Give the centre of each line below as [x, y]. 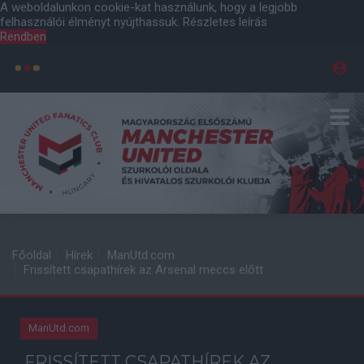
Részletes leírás [225, 22]
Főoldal [32, 255]
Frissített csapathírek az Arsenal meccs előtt [143, 270]
